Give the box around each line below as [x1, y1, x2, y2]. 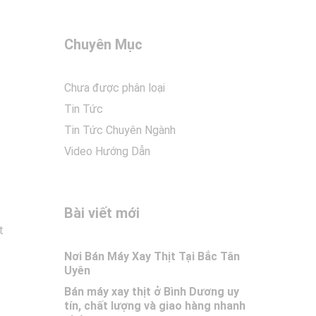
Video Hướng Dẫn [64, 145, 150, 158]
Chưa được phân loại [64, 81, 165, 95]
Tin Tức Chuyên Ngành [64, 123, 176, 137]
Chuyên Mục [64, 36, 142, 53]
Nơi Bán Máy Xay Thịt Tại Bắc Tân [64, 250, 240, 263]
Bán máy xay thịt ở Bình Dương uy [64, 285, 239, 298]
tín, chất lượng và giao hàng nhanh [64, 299, 245, 312]
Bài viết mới [64, 205, 140, 221]
